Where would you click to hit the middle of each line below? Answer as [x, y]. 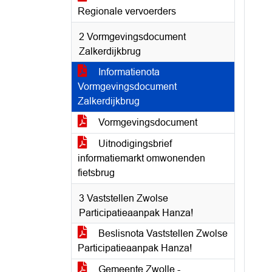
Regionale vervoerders [127, 11]
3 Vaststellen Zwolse [124, 198]
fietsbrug [96, 173]
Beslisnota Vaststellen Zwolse [162, 233]
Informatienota [128, 72]
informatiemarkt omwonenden [141, 158]
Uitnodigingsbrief [134, 144]
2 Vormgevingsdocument [132, 37]
